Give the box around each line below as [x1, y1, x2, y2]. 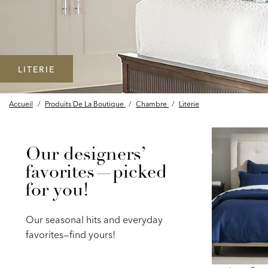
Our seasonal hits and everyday [25, 214, 163, 226]
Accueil [9, 99, 33, 108]
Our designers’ [25, 147, 145, 165]
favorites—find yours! [25, 229, 115, 241]
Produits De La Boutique [45, 99, 124, 108]
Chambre [136, 99, 167, 108]
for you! [25, 182, 89, 201]
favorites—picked [25, 165, 167, 183]
